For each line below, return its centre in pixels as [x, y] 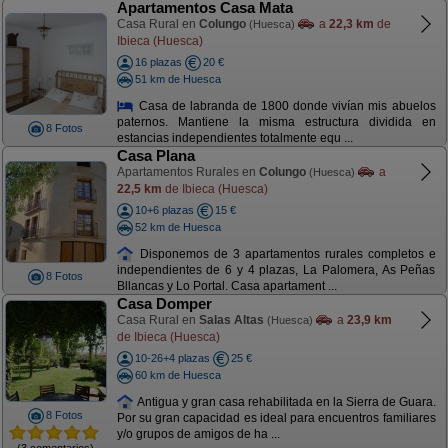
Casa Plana [155, 155]
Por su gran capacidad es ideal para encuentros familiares [276, 418]
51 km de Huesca [177, 78]
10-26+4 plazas [172, 358]
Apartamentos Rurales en [187, 172]
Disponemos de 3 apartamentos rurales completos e [285, 253]
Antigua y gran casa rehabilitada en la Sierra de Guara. [285, 401]
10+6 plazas [164, 210]
